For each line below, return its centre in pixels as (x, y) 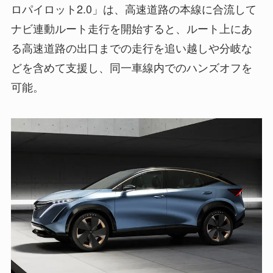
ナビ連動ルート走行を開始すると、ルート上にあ (131, 28)
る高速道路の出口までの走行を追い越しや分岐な (131, 48)
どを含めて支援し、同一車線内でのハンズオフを (131, 67)
